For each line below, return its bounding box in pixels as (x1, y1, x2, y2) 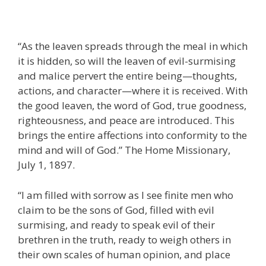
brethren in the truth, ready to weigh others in (18, 232, 231, 246)
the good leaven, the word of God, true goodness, (18, 99, 246, 113)
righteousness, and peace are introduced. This (18, 113, 235, 128)
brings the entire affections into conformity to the (18, 128, 247, 142)
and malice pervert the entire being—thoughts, (18, 69, 237, 83)
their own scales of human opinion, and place (18, 247, 230, 261)
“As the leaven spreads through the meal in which (18, 39, 248, 53)
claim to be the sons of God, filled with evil (18, 202, 214, 217)
